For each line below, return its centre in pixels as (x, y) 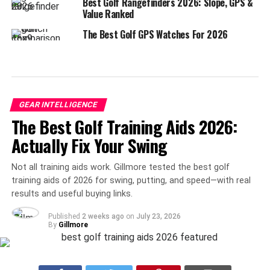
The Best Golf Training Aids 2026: (124, 126)
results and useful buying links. (72, 193)
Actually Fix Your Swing (89, 145)
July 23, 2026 (158, 216)
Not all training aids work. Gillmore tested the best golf (120, 167)
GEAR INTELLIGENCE (58, 104)
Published (64, 216)
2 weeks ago (103, 216)
